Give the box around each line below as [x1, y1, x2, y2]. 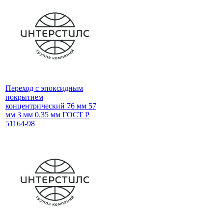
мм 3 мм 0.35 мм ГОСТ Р [5, 110, 89, 119]
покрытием [5, 92, 43, 101]
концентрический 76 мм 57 [5, 101, 96, 110]
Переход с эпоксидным [5, 83, 83, 92]
